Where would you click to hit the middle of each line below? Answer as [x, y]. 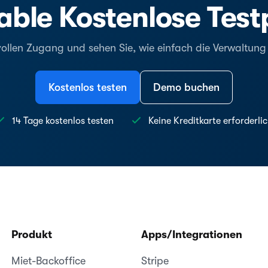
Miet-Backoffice [48, 261]
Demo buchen [186, 87]
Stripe [155, 261]
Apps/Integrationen [191, 234]
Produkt [31, 234]
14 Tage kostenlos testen [63, 121]
